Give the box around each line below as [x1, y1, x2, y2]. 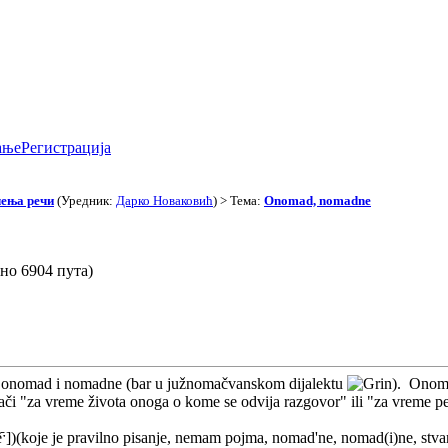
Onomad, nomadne [264, 192, 371, 208]
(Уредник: [54, 192, 116, 208]
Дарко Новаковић [116, 192, 213, 208]
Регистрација [21, 139, 111, 156]
